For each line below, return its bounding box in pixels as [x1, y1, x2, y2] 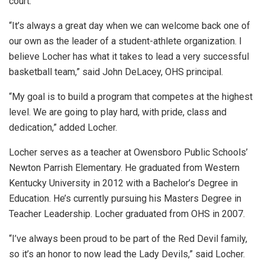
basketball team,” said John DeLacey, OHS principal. [9, 66, 223, 78]
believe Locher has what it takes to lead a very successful [9, 51, 249, 63]
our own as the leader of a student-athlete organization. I [9, 35, 242, 47]
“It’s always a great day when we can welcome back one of [9, 20, 250, 32]
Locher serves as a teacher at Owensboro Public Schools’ [9, 147, 248, 159]
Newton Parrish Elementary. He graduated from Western [9, 162, 240, 174]
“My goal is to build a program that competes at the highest [9, 91, 253, 103]
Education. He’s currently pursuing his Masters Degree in [9, 193, 241, 205]
